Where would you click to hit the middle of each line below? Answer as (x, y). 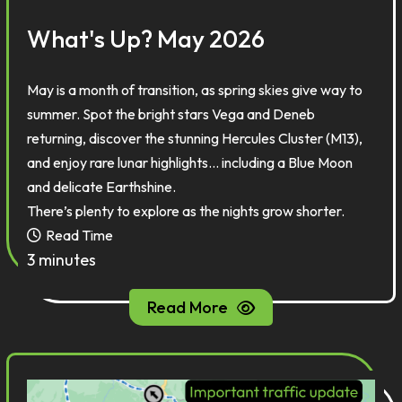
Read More (188, 307)
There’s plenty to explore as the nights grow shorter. (186, 211)
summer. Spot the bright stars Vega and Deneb (171, 114)
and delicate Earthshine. (102, 187)
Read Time (80, 235)
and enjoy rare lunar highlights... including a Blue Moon (190, 162)
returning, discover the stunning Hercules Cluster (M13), (195, 138)
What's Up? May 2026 (146, 39)
